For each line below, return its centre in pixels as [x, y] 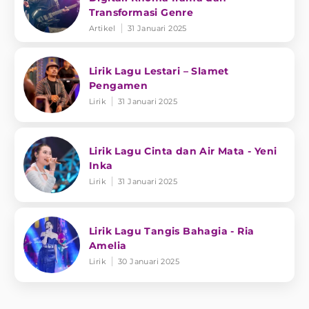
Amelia [108, 245]
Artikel [102, 29]
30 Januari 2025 [149, 261]
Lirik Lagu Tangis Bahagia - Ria [172, 231]
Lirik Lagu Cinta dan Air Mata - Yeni [183, 151]
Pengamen [119, 85]
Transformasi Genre [141, 13]
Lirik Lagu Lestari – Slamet [159, 71]
